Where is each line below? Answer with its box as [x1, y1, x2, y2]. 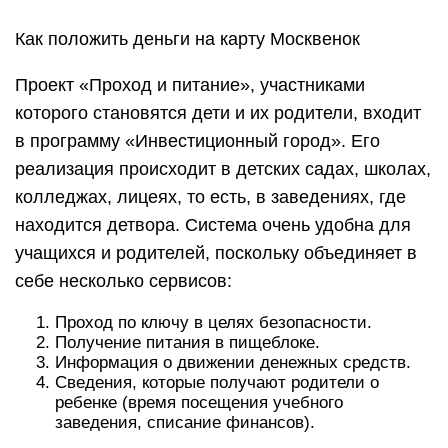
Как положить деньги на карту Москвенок [15, 29, 360, 49]
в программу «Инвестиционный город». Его [15, 131, 380, 151]
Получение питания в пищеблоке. [55, 333, 320, 352]
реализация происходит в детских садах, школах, [15, 159, 431, 179]
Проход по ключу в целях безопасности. [55, 313, 372, 332]
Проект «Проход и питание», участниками [15, 75, 365, 95]
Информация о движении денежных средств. [55, 353, 411, 372]
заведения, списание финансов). [55, 413, 315, 432]
